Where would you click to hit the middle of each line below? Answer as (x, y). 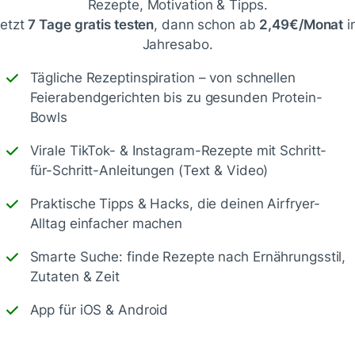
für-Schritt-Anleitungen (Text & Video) (149, 170)
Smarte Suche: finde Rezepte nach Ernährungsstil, (188, 256)
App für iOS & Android (99, 309)
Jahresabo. (177, 44)
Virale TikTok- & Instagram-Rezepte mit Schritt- (178, 150)
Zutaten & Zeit (74, 276)
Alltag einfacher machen (106, 223)
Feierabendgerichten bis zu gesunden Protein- (176, 97)
